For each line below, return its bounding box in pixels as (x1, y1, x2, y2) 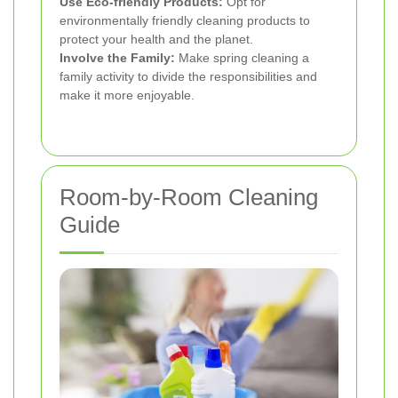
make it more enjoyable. (60, 88, 195, 103)
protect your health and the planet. (60, 32, 253, 47)
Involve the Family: (60, 51, 175, 66)
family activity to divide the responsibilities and (60, 69, 317, 84)
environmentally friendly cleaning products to (60, 13, 310, 28)
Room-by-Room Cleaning (60, 184, 318, 211)
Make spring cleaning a (175, 51, 309, 66)
